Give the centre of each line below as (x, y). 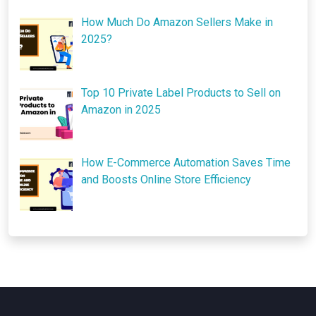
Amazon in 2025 (121, 109)
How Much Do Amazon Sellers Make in (177, 22)
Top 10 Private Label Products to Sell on (181, 92)
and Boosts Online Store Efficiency (166, 180)
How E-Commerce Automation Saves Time (186, 163)
